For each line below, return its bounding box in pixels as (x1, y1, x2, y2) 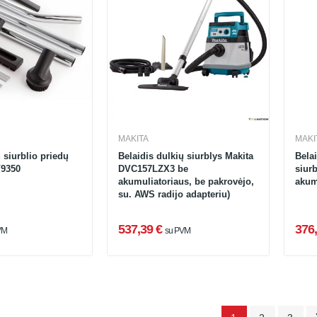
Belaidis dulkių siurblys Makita (117, 150, 253, 161)
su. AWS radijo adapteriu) (117, 188, 230, 200)
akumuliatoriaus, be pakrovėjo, (117, 175, 254, 187)
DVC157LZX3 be (117, 163, 188, 174)
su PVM (165, 225, 191, 236)
